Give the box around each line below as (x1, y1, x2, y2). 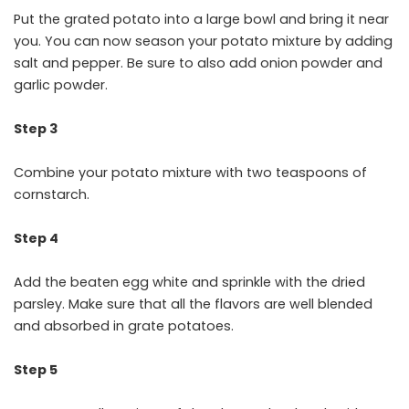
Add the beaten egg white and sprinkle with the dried (14, 273, 365, 292)
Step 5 (14, 361, 58, 380)
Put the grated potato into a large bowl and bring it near (14, 10, 389, 29)
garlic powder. (14, 76, 108, 95)
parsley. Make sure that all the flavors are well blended (14, 295, 372, 314)
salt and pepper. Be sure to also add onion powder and (14, 54, 383, 73)
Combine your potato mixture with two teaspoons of (14, 163, 367, 183)
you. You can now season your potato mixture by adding (14, 32, 393, 51)
